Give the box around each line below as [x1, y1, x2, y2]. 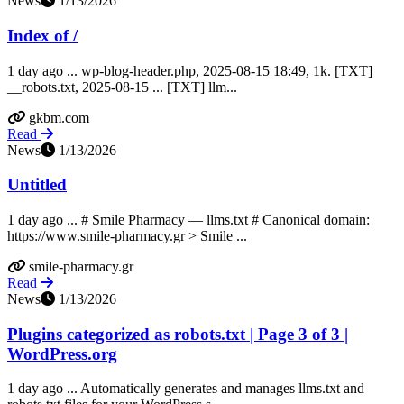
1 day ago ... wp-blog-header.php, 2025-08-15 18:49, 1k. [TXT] [7, 62, 372, 78]
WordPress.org [7, 344, 117, 363]
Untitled [7, 175, 67, 195]
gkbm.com [29, 109, 89, 125]
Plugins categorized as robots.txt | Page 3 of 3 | [7, 324, 348, 344]
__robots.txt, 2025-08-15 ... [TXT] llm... [7, 78, 237, 95]
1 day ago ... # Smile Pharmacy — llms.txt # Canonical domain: [7, 212, 370, 227]
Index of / [7, 25, 78, 45]
